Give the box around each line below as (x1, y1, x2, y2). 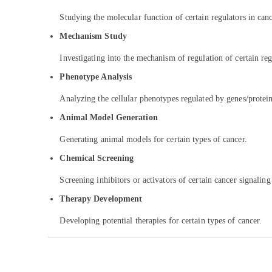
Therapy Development (59, 194, 143, 203)
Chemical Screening (59, 153, 134, 163)
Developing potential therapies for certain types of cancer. (59, 216, 262, 225)
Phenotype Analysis (59, 72, 132, 81)
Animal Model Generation (59, 112, 158, 122)
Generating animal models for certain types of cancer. (59, 134, 247, 144)
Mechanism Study (59, 31, 127, 41)
